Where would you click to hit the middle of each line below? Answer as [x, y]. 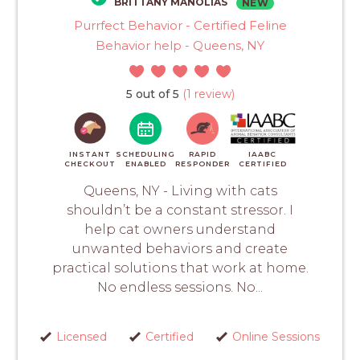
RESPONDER [203, 163]
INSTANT [90, 153]
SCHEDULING [146, 153]
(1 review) [207, 94]
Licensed [81, 336]
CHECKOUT [90, 163]
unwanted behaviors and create [180, 248]
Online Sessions [276, 336]
